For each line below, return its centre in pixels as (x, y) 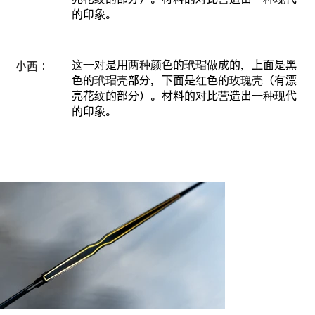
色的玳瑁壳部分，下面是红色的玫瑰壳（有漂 (184, 80)
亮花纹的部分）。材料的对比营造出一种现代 (184, 95)
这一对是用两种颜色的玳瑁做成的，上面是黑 (184, 64)
